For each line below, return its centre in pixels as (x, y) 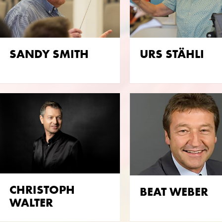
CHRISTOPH (42, 190)
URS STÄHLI (172, 54)
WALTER (31, 203)
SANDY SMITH (49, 54)
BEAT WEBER (174, 192)
